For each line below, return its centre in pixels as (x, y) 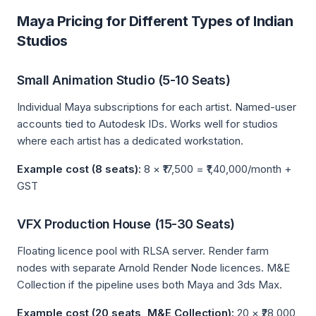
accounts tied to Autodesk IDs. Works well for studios (147, 124)
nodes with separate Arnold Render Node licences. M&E (153, 268)
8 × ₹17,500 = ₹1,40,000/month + (216, 169)
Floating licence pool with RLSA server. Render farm (143, 251)
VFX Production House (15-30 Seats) (126, 224)
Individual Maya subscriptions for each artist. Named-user (157, 107)
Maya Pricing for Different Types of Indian (155, 21)
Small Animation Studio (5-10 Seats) (124, 80)
